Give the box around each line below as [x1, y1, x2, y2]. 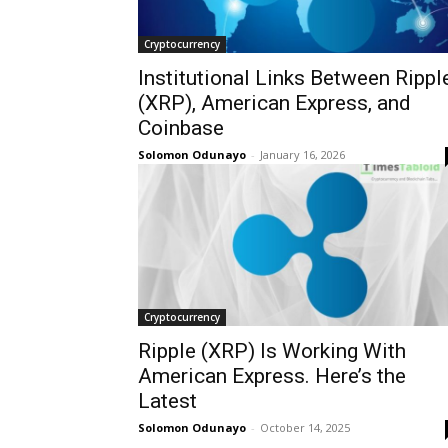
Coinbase [138, 115, 224, 140]
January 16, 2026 [260, 146, 345, 162]
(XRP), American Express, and [138, 90, 411, 115]
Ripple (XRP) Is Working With [138, 338, 406, 363]
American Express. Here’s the [138, 363, 406, 388]
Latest [138, 388, 197, 413]
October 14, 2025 [260, 419, 350, 435]
